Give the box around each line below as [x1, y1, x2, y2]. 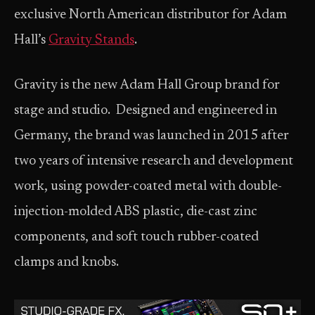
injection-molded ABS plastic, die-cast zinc [14, 205, 257, 219]
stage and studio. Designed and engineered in [14, 104, 277, 117]
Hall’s [14, 34, 49, 47]
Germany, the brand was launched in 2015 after [14, 129, 289, 143]
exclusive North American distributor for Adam [14, 8, 287, 22]
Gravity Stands [49, 34, 134, 47]
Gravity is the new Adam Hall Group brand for [14, 79, 280, 92]
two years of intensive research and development [14, 155, 293, 168]
